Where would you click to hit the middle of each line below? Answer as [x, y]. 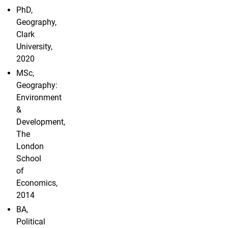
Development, [41, 122]
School [29, 159]
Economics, [37, 183]
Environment [39, 98]
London [30, 147]
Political [31, 222]
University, [34, 47]
